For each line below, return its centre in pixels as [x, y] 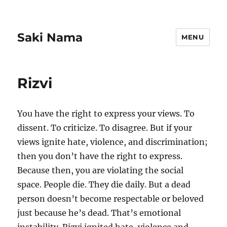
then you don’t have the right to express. [100, 156]
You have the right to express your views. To [106, 113]
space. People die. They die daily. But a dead [104, 184]
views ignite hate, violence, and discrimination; [113, 142]
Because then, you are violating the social [101, 170]
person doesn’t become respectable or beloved [111, 199]
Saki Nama [50, 37]
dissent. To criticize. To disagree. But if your [105, 128]
